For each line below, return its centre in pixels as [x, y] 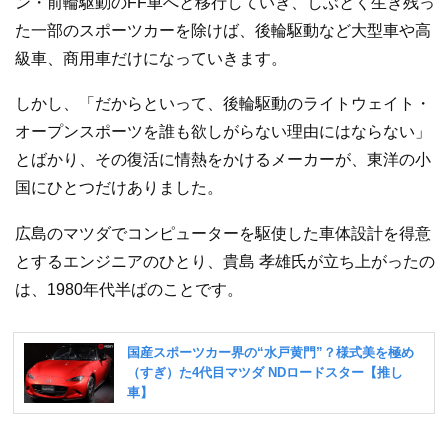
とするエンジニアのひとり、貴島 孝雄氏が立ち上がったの [225, 261]
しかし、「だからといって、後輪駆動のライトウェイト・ [223, 104]
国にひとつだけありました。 [119, 188]
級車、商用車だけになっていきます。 [151, 58]
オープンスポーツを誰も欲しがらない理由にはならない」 [223, 132]
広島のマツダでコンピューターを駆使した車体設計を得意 [223, 233]
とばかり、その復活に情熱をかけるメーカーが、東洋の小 [223, 160]
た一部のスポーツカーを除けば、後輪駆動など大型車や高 [223, 30]
